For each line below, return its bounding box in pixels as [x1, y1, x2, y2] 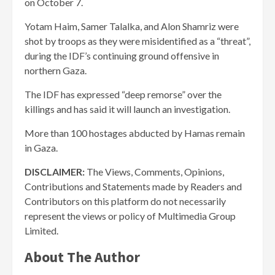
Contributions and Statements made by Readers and [25, 180, 242, 193]
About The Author [25, 247, 140, 267]
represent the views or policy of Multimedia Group [25, 210, 236, 222]
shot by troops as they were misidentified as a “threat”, [25, 35, 250, 47]
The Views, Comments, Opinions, [87, 166, 224, 178]
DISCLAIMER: [25, 166, 87, 178]
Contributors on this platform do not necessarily [25, 195, 226, 207]
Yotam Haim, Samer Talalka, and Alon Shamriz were [25, 20, 239, 33]
